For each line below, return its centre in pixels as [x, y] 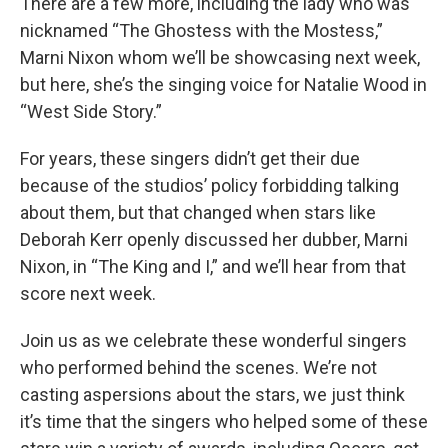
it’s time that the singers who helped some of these [224, 421]
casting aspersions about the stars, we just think [212, 394]
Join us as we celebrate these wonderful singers [213, 340]
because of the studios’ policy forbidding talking [209, 185]
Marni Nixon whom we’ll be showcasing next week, [220, 57]
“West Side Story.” [91, 111]
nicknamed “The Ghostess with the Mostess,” [201, 30]
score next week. [88, 293]
